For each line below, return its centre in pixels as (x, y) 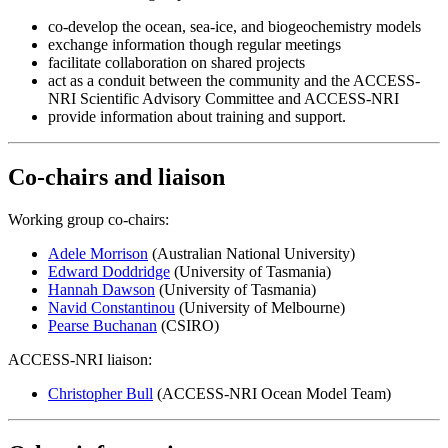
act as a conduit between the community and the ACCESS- (234, 81)
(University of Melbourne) (260, 307)
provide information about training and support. (197, 117)
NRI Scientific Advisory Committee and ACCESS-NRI (223, 99)
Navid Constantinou (111, 307)
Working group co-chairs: (88, 219)
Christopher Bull (100, 393)
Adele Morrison (98, 253)
